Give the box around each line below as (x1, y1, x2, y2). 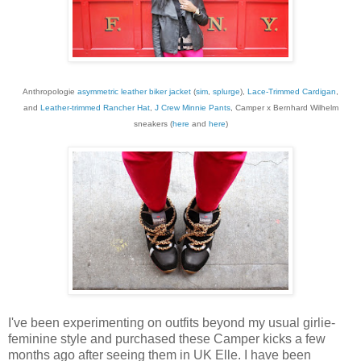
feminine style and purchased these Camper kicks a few (8, 331, 326, 346)
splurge (213, 86, 240, 96)
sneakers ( (133, 118, 172, 128)
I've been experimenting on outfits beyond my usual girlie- (8, 315, 335, 330)
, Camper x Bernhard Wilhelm (230, 102, 338, 112)
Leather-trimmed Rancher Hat (39, 102, 150, 112)
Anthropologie (23, 86, 77, 96)
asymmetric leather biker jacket (77, 86, 191, 96)
